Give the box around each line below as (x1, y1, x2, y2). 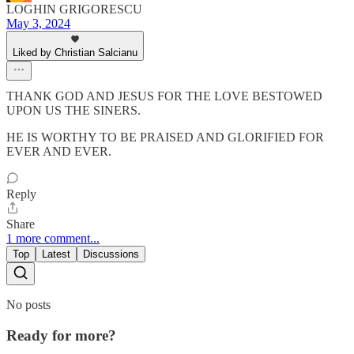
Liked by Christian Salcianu (13, 47, 137, 59)
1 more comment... (6, 232, 100, 246)
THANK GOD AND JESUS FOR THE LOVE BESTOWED (6, 89, 322, 104)
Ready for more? (6, 326, 116, 344)
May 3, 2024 (6, 17, 70, 31)
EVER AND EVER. (6, 145, 111, 159)
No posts (6, 298, 51, 312)
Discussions (83, 248, 139, 261)
